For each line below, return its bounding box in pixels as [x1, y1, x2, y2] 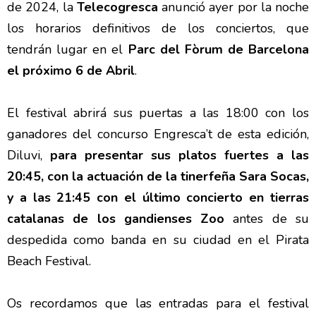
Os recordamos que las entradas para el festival [7, 295, 309, 312]
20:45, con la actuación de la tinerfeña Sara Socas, [7, 168, 309, 185]
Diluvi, [7, 147, 50, 164]
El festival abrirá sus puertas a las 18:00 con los [7, 104, 309, 121]
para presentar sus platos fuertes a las [50, 147, 309, 164]
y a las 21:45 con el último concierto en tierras [7, 189, 309, 206]
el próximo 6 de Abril [7, 62, 135, 79]
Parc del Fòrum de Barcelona [128, 41, 309, 58]
